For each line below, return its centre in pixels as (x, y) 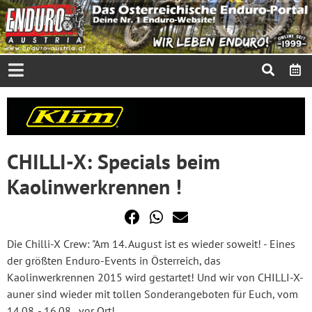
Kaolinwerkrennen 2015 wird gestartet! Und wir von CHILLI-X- (155, 277)
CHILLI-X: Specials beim (114, 161)
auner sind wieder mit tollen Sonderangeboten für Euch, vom (153, 294)
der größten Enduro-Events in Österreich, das (114, 260)
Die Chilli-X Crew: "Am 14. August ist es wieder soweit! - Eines (151, 243)
